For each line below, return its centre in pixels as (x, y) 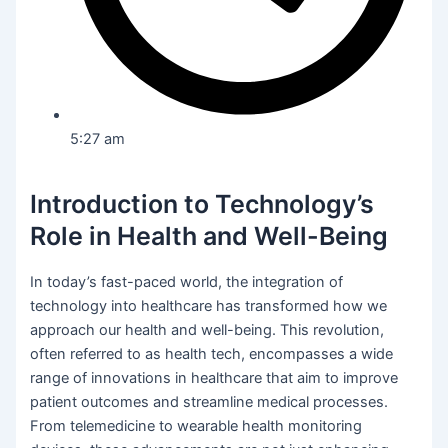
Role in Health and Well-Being (209, 236)
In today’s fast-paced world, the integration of (187, 281)
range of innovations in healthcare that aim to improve (214, 377)
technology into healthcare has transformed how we (209, 305)
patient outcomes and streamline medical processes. (209, 401)
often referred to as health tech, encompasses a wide (212, 353)
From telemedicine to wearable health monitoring (196, 425)
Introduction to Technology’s (202, 204)
